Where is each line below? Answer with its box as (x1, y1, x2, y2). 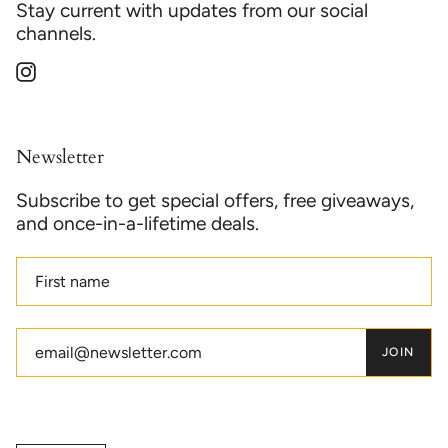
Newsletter (16, 144, 104, 171)
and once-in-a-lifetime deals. (16, 211, 259, 235)
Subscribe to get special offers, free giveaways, (16, 188, 414, 212)
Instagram (35, 58, 111, 79)
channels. (16, 21, 96, 45)
